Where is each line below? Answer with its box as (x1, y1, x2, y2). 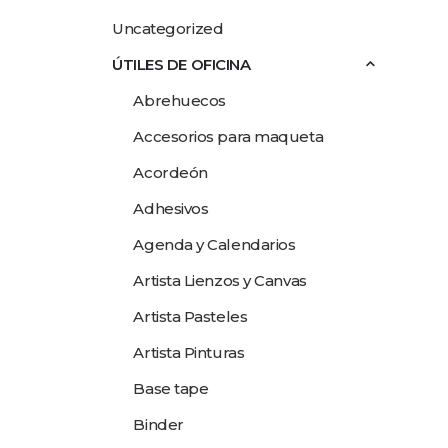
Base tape (133, 379, 209, 398)
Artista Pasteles (133, 307, 248, 326)
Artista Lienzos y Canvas (133, 271, 307, 290)
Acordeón (133, 163, 208, 182)
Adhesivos (133, 199, 209, 218)
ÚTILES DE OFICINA (112, 55, 251, 74)
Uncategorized (112, 19, 224, 38)
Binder (133, 415, 184, 434)
